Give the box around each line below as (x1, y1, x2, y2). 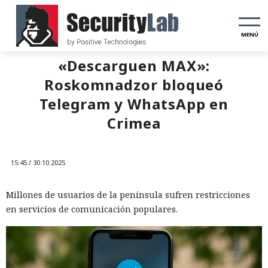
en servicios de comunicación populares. (6, 203, 178, 215)
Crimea (107, 113, 161, 133)
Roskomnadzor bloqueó (44, 75, 224, 95)
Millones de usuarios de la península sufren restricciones (6, 189, 250, 200)
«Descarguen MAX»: (57, 56, 211, 75)
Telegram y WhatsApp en (39, 94, 229, 114)
